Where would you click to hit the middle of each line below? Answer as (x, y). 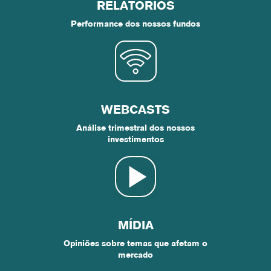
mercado (135, 256)
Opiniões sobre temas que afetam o (135, 244)
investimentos (135, 140)
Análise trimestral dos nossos (135, 129)
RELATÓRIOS (135, 7)
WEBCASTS (135, 111)
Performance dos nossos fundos (135, 24)
